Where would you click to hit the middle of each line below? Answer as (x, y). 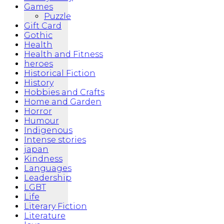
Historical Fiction (60, 73)
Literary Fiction (55, 206)
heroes (38, 64)
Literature (45, 216)
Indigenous (48, 130)
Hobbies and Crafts (64, 92)
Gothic (38, 35)
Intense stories (55, 140)
